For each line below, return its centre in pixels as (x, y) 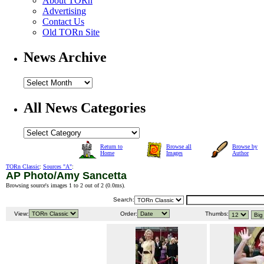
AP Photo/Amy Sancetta (66, 176)
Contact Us (63, 21)
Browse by (245, 147)
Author (240, 153)
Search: (124, 200)
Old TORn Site (71, 32)
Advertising (64, 11)
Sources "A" (57, 167)
